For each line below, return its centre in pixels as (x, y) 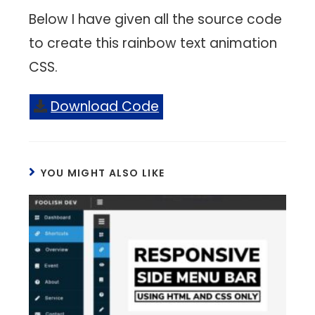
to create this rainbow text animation (153, 44)
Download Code (105, 107)
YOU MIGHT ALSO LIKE (103, 173)
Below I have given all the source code (156, 20)
